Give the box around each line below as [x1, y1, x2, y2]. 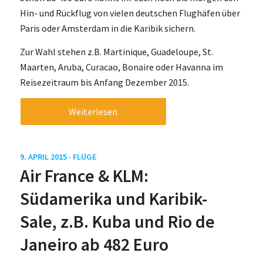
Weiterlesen [69, 106, 118, 118]
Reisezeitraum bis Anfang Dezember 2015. [19, 76, 189, 88]
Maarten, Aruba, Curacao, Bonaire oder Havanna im [19, 60, 223, 73]
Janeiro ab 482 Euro [19, 233, 168, 256]
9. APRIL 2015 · [19, 151, 73, 163]
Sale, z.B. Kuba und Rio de [19, 210, 215, 233]
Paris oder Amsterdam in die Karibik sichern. [19, 22, 195, 35]
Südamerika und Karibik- [19, 187, 207, 210]
